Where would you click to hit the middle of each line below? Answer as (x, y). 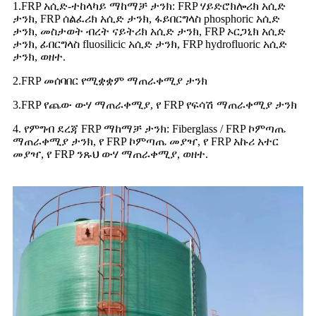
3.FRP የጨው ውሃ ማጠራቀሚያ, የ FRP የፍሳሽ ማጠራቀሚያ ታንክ (155, 104)
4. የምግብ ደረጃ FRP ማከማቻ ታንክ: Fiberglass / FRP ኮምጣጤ (149, 128)
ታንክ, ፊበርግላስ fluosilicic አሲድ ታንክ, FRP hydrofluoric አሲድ (150, 44)
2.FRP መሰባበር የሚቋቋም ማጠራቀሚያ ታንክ (110, 80)
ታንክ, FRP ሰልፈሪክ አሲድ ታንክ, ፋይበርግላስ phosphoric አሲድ (146, 18)
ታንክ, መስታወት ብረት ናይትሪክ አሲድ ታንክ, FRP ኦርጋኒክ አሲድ (149, 31)
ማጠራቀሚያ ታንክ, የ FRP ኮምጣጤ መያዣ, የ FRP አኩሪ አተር (146, 141)
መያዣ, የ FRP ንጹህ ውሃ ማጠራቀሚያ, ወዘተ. (110, 154)
